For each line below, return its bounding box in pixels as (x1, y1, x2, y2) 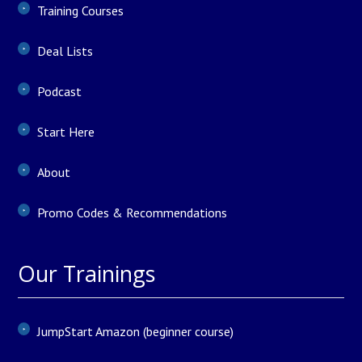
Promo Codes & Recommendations (37, 204, 228, 221)
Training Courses (37, 2, 124, 19)
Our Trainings (18, 259, 156, 289)
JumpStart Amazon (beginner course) (37, 323, 234, 340)
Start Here (37, 124, 95, 141)
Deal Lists (37, 43, 94, 60)
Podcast (37, 83, 82, 100)
